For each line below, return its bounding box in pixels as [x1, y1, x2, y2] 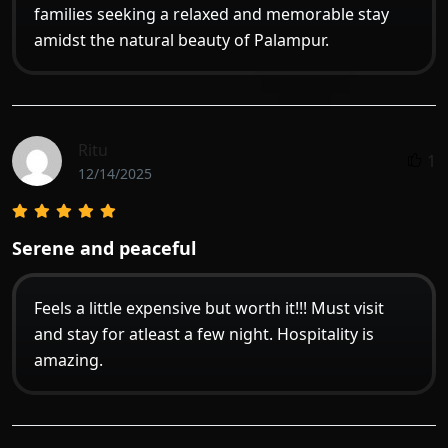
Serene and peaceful [12, 235, 196, 260]
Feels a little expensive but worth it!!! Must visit [34, 296, 384, 319]
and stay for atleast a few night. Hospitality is [34, 322, 374, 345]
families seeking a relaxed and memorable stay [34, 2, 389, 25]
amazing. [34, 348, 103, 371]
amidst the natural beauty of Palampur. [34, 28, 329, 51]
